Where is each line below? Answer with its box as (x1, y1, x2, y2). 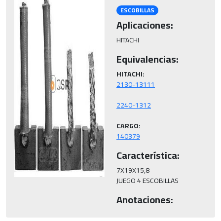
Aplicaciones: (116, 16, 173, 35)
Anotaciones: (116, 190, 173, 209)
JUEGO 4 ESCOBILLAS (116, 174, 179, 187)
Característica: (116, 146, 180, 165)
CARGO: (116, 119, 141, 133)
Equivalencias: (116, 50, 179, 69)
